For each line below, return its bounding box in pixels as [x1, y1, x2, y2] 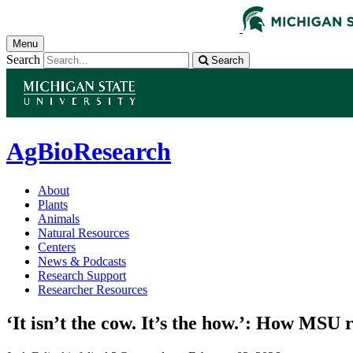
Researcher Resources [38, 282, 147, 296]
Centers [38, 240, 76, 254]
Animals [38, 211, 80, 225]
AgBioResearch [6, 137, 171, 166]
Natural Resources [38, 225, 129, 240]
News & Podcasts [38, 254, 126, 268]
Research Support [38, 268, 126, 282]
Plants [38, 197, 68, 211]
